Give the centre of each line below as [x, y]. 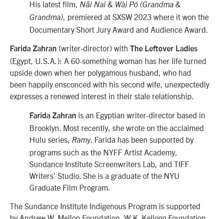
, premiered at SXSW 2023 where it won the [136, 17]
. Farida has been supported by [142, 139]
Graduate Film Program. [71, 187]
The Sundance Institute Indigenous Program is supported [105, 206]
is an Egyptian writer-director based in [142, 115]
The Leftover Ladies [164, 49]
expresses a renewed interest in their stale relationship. [102, 96]
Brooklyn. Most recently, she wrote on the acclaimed [117, 127]
